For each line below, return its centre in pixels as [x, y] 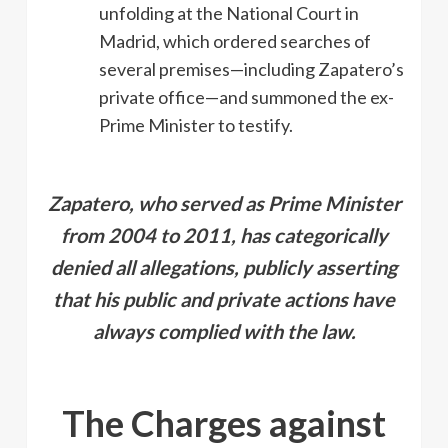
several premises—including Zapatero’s [251, 69]
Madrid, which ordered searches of [235, 41]
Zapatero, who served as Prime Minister [224, 203]
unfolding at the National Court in [229, 13]
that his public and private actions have [224, 299]
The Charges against [224, 423]
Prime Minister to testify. [196, 125]
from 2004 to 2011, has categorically [224, 235]
